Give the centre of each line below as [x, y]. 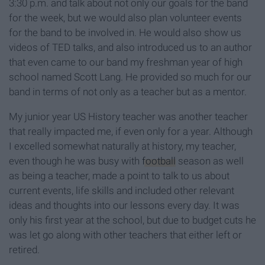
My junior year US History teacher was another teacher [128, 117]
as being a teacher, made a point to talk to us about [119, 176]
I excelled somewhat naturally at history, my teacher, [122, 146]
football [159, 161]
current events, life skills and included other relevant [122, 191]
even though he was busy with [75, 161]
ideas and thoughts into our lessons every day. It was [124, 206]
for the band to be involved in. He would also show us [125, 33]
